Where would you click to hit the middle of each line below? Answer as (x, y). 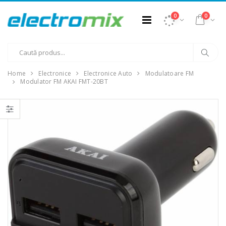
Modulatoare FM (169, 73)
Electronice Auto (108, 73)
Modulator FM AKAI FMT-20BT (64, 82)
